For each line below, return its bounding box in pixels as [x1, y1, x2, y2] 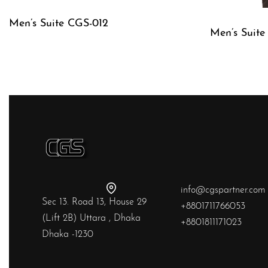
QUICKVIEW [10, 60, 68, 70]
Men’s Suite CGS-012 [9, 17, 108, 29]
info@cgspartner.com [180, 185, 266, 196]
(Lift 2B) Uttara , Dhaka [42, 214, 141, 224]
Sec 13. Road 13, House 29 [42, 197, 147, 208]
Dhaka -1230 [42, 230, 93, 240]
